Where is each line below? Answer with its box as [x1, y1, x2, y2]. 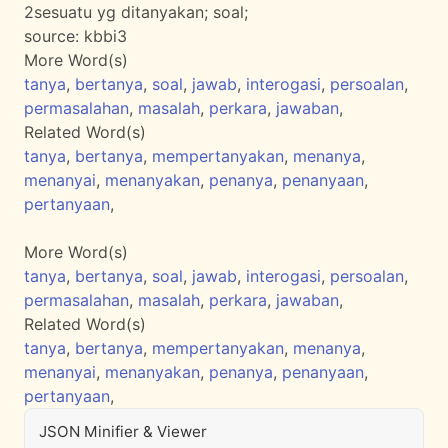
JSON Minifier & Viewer [39, 422, 207, 441]
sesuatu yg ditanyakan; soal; [34, 2, 248, 22]
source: [24, 26, 84, 46]
